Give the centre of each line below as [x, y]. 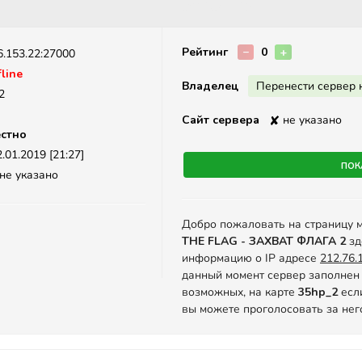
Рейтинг [205, 52]
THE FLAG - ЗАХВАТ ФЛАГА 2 [265, 241]
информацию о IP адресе [251, 258]
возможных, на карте [240, 292]
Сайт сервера [221, 120]
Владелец [210, 86]
